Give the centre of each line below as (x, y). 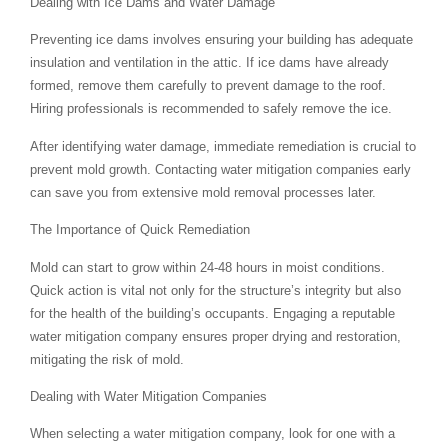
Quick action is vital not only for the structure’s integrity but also (215, 290)
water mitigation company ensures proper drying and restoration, (215, 336)
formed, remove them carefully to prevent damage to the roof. (208, 86)
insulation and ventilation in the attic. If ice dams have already (209, 63)
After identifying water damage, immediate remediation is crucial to (223, 146)
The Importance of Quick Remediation (140, 230)
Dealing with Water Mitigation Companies (148, 396)
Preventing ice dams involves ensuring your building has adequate (221, 40)
